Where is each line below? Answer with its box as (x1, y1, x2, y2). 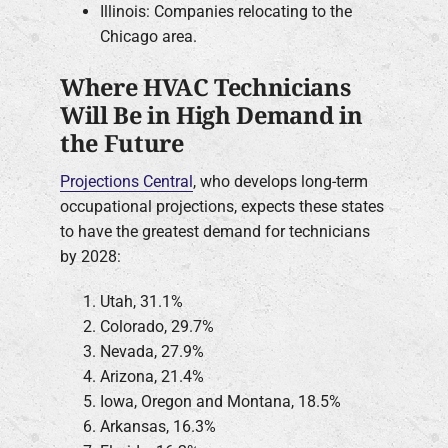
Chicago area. (100, 27, 197, 47)
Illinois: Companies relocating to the (100, 2, 352, 22)
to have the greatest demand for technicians (60, 221, 370, 241)
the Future (60, 126, 184, 159)
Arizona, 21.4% (100, 366, 204, 386)
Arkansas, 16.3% (100, 416, 216, 436)
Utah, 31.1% (100, 291, 183, 311)
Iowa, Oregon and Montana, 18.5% (100, 391, 341, 411)
